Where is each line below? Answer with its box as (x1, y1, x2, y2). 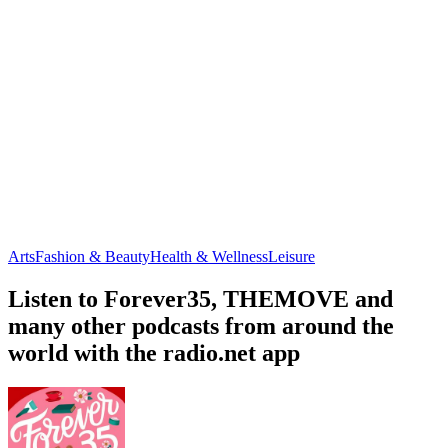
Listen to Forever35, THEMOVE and (8, 285, 393, 312)
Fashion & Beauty (35, 247, 150, 265)
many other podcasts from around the (8, 312, 394, 339)
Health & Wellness (150, 247, 268, 265)
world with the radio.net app (8, 339, 300, 366)
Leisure (268, 247, 315, 265)
